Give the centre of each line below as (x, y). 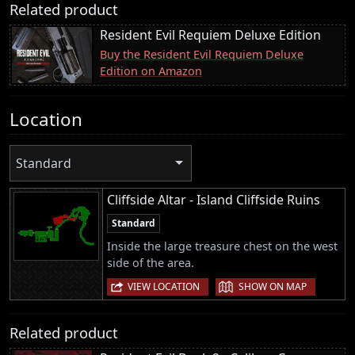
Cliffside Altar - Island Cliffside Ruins (214, 200)
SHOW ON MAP (273, 287)
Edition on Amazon (151, 71)
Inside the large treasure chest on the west (222, 246)
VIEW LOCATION (164, 287)
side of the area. (151, 263)
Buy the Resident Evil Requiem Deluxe (202, 54)
